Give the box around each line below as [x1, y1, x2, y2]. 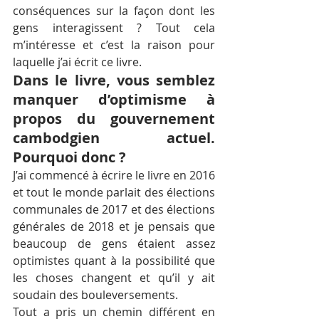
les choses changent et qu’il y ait [13, 269, 215, 286]
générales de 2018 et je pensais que [13, 218, 215, 234]
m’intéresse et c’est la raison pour [13, 36, 215, 53]
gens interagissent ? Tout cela [13, 19, 215, 36]
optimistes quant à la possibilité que [13, 252, 215, 268]
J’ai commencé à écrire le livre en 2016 [13, 167, 215, 183]
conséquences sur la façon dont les [13, 2, 215, 19]
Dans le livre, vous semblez [13, 70, 215, 90]
